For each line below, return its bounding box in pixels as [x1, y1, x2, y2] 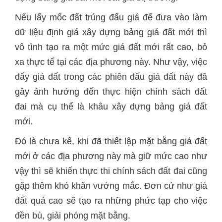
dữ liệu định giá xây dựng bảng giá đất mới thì [15, 27, 207, 37]
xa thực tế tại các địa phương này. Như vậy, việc [15, 57, 207, 67]
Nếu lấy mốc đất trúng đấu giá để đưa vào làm [15, 12, 207, 22]
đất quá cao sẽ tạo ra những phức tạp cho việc [15, 196, 207, 206]
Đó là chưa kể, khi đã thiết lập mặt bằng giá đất [15, 136, 207, 146]
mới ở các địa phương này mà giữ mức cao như [15, 151, 207, 161]
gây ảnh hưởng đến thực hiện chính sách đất [15, 87, 207, 97]
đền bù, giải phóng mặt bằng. [15, 211, 130, 221]
